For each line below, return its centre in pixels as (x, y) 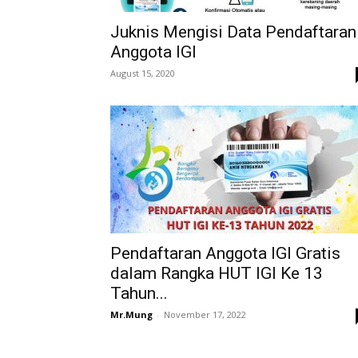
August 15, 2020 (143, 73)
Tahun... (139, 293)
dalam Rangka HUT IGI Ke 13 (217, 273)
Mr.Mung (131, 314)
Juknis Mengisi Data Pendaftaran (233, 32)
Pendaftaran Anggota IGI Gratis (225, 253)
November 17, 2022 (205, 314)
